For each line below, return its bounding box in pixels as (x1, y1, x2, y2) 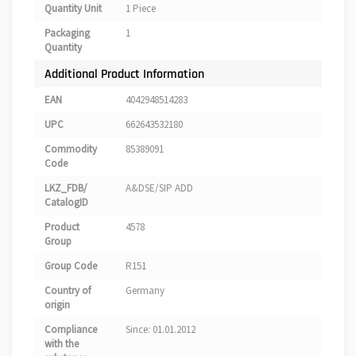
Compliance (44, 323, 97, 337)
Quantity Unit (44, 2, 102, 16)
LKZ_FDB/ (44, 181, 87, 195)
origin (44, 298, 70, 312)
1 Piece (126, 2, 156, 16)
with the (44, 337, 79, 351)
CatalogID (44, 195, 88, 210)
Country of (44, 284, 91, 298)
